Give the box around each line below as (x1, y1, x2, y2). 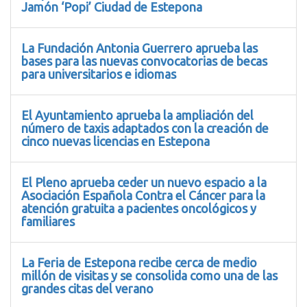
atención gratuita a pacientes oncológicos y (21, 201, 256, 215)
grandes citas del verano (21, 281, 153, 295)
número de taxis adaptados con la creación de (21, 121, 269, 135)
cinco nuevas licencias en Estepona (21, 134, 210, 148)
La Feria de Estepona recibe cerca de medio (21, 255, 257, 269)
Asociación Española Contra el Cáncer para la (21, 188, 265, 202)
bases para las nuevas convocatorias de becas (21, 53, 267, 68)
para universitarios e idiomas (21, 66, 176, 81)
